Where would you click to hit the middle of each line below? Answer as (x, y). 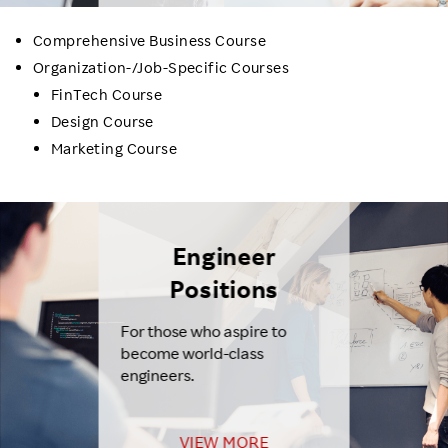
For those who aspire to (203, 330)
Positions (224, 288)
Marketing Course (114, 148)
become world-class (192, 352)
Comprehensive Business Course (150, 40)
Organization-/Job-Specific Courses (161, 67)
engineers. (157, 374)
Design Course (102, 121)
